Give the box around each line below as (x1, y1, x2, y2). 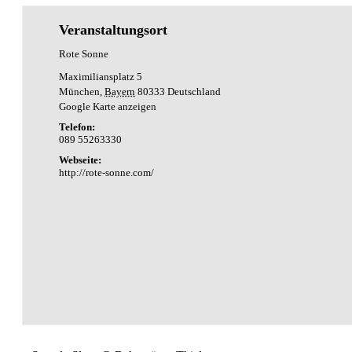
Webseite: (59, 153, 102, 166)
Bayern (104, 85, 136, 97)
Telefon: (59, 120, 96, 133)
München (59, 85, 101, 97)
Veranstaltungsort (59, 21, 168, 38)
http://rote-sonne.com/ (59, 166, 155, 178)
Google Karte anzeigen (59, 100, 157, 112)
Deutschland (167, 85, 222, 97)
